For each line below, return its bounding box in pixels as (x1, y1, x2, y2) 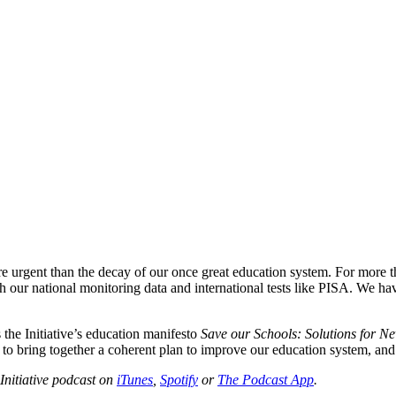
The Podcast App (217, 371, 314, 387)
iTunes (117, 371, 153, 387)
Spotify (160, 371, 198, 387)
